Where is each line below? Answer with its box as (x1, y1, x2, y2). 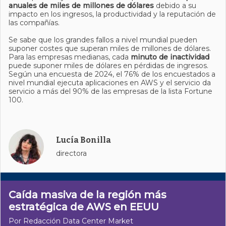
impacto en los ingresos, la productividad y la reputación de (9, 10, 216, 19)
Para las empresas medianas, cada (9, 52, 131, 62)
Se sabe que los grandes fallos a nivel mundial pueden (9, 35, 197, 44)
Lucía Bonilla (56, 135, 111, 145)
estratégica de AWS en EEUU (9, 201, 159, 213)
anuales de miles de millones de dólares (9, 1, 156, 10)
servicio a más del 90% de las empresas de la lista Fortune (9, 87, 212, 96)
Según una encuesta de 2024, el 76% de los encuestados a (9, 70, 215, 79)
